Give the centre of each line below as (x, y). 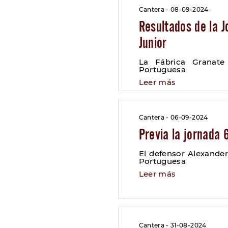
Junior (153, 42)
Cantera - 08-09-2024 (174, 9)
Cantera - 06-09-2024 (173, 117)
